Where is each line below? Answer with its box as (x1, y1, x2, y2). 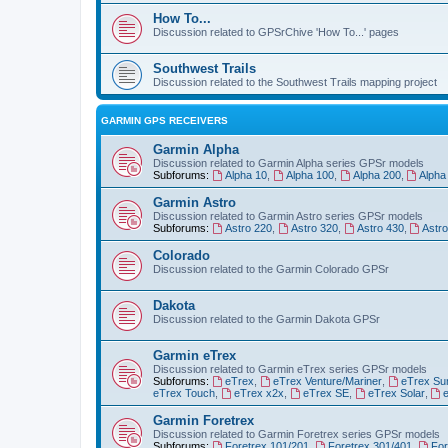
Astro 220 (224, 221, 272, 234)
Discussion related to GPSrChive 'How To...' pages (153, 25, 399, 38)
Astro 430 (356, 221, 404, 234)
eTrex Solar (367, 386, 425, 399)
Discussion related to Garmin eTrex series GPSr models (153, 362, 427, 375)
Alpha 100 (285, 168, 334, 181)
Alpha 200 (352, 168, 401, 181)
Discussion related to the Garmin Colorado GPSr (153, 262, 389, 275)
